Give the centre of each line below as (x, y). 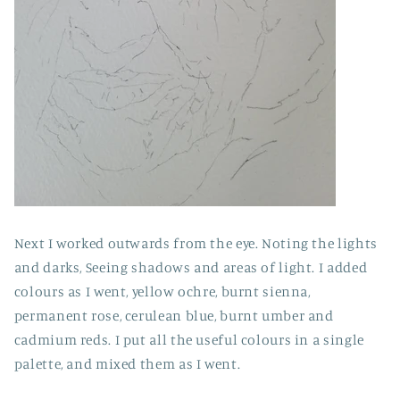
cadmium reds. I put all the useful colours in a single (189, 339)
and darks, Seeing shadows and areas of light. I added (191, 267)
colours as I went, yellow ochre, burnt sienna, (162, 291)
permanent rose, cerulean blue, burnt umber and (174, 315)
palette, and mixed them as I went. (127, 363)
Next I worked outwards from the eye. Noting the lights (196, 243)
